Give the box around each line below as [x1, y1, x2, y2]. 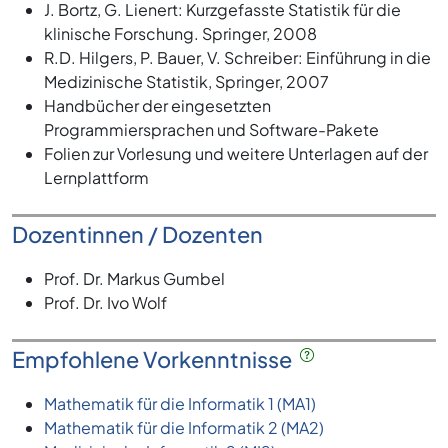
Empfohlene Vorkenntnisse [12, 345, 300, 374]
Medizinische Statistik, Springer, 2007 [44, 71, 329, 93]
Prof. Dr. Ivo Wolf [44, 292, 167, 314]
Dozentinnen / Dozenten [12, 220, 263, 249]
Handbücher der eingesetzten [44, 95, 271, 117]
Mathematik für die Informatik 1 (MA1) [44, 393, 316, 415]
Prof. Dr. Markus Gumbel [44, 268, 225, 290]
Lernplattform [44, 167, 149, 189]
